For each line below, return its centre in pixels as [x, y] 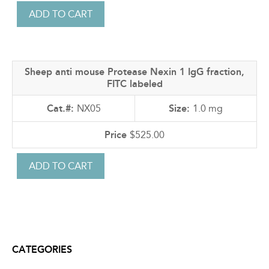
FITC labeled [134, 84]
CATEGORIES [42, 250]
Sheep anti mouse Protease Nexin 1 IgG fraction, [134, 72]
